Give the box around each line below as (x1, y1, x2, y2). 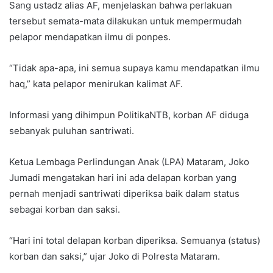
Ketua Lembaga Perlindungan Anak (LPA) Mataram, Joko (9, 156, 249, 168)
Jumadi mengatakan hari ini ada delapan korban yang (9, 172, 236, 184)
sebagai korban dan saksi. (9, 204, 120, 216)
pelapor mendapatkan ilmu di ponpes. (9, 31, 171, 43)
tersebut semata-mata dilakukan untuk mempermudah (9, 15, 242, 27)
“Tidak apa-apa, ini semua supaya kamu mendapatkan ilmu (9, 62, 260, 74)
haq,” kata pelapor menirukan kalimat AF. (9, 78, 183, 90)
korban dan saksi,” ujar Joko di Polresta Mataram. (9, 250, 220, 263)
